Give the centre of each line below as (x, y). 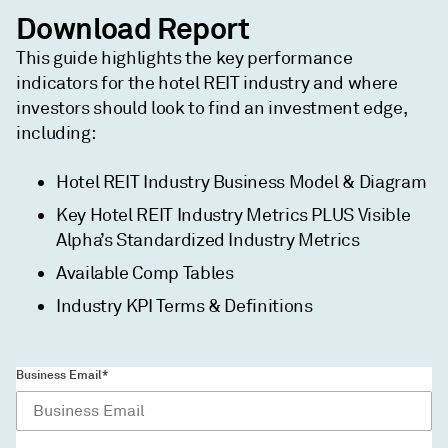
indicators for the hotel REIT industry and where (207, 82)
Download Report (132, 28)
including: (56, 132)
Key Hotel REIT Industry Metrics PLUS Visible (233, 214)
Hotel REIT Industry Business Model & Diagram (241, 181)
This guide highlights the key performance (184, 57)
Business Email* (62, 374)
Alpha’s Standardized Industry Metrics (208, 239)
